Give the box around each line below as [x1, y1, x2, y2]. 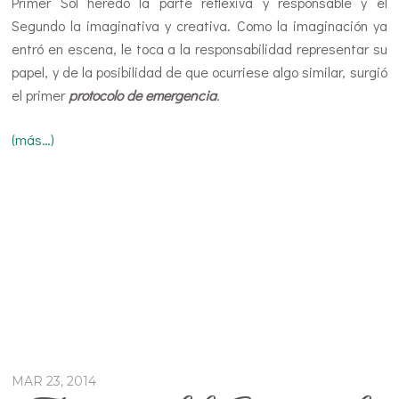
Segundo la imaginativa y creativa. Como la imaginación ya [12, 16, 387, 36]
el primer [12, 85, 69, 105]
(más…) [12, 130, 55, 150]
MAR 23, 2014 [12, 373, 97, 390]
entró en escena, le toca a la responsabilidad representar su [12, 39, 387, 59]
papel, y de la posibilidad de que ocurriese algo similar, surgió [12, 62, 387, 82]
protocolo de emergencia [69, 85, 217, 105]
